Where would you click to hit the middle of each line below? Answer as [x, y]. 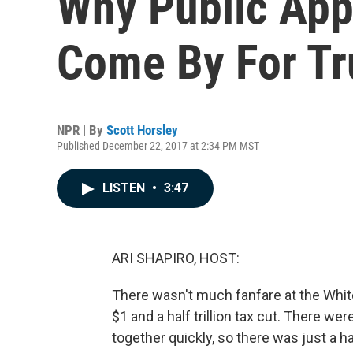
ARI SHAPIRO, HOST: [176, 258]
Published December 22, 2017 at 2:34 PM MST [158, 146]
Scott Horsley [142, 130]
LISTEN [125, 188]
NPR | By [82, 130]
